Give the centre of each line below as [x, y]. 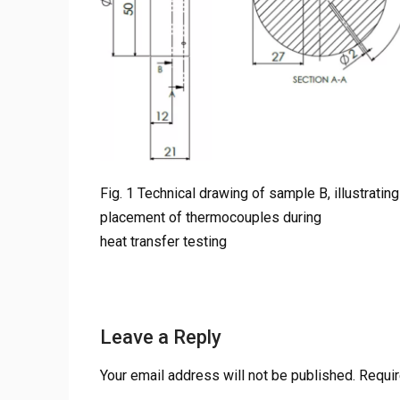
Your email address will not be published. [228, 376]
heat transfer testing [163, 242]
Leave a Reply [161, 337]
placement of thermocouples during [211, 218]
